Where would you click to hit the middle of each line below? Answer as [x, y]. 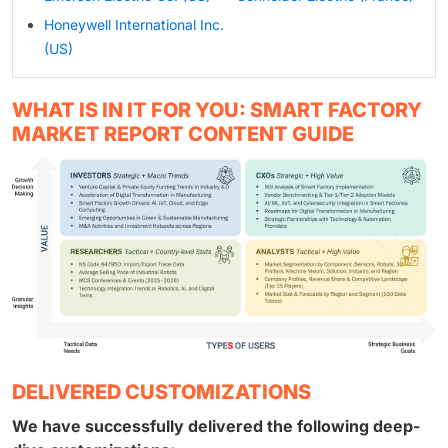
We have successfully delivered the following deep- [216, 425]
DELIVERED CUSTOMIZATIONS [161, 391]
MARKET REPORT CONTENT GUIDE [183, 134]
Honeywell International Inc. [134, 25]
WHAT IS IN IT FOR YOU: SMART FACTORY [217, 110]
